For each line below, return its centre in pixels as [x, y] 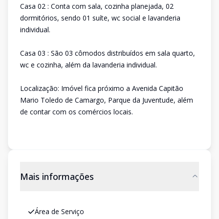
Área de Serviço [59, 211]
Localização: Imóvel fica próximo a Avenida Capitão [102, 88]
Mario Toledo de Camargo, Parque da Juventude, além [107, 100]
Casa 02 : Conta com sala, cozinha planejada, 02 [97, 6]
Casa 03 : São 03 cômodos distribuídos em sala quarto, [108, 53]
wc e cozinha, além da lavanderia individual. [88, 65]
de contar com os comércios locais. [77, 112]
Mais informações [57, 176]
